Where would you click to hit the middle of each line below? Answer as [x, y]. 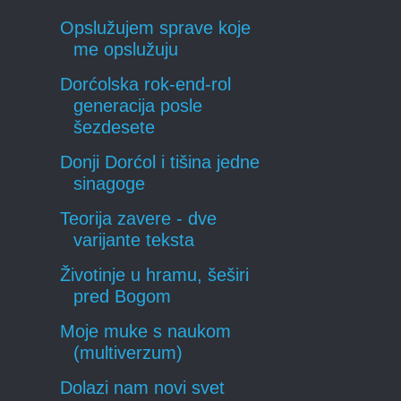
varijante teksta [134, 240]
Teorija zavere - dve [138, 219]
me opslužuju [126, 50]
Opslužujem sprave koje [155, 28]
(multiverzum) [128, 353]
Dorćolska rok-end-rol [145, 85]
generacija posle [138, 106]
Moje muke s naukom [145, 332]
